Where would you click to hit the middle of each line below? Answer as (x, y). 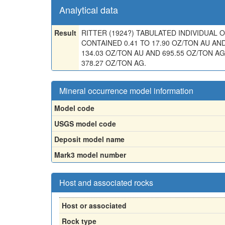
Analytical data (89, 9)
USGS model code (85, 123)
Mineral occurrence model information (126, 90)
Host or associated (94, 205)
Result (65, 32)
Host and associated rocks (106, 182)
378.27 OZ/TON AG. (114, 63)
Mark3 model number (90, 154)
